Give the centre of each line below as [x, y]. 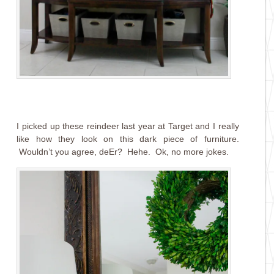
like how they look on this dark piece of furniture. [128, 139]
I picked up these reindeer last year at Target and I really [128, 126]
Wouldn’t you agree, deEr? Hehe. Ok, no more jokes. [123, 152]
